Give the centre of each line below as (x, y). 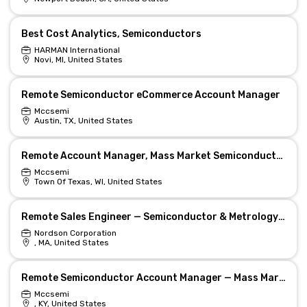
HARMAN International (77, 50)
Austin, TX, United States (83, 121)
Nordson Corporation (75, 233)
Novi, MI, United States (78, 60)
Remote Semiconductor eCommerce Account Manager (150, 95)
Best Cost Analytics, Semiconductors (111, 34)
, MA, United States (71, 243)
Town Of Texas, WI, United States (98, 182)
